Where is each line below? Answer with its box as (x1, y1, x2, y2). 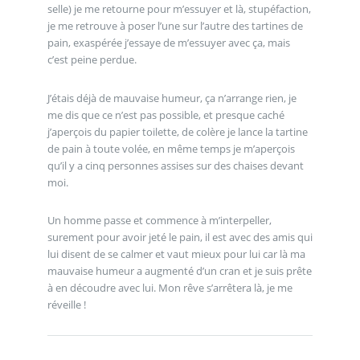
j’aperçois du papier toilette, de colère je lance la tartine (47, 124, 308, 139)
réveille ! (47, 297, 86, 313)
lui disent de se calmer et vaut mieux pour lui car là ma (47, 247, 305, 262)
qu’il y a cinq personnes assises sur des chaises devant (47, 157, 304, 173)
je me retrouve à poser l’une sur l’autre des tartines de (47, 18, 303, 33)
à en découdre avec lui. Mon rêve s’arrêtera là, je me (47, 280, 292, 296)
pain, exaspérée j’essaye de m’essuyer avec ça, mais (47, 35, 290, 50)
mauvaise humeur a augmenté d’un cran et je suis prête (47, 264, 312, 279)
